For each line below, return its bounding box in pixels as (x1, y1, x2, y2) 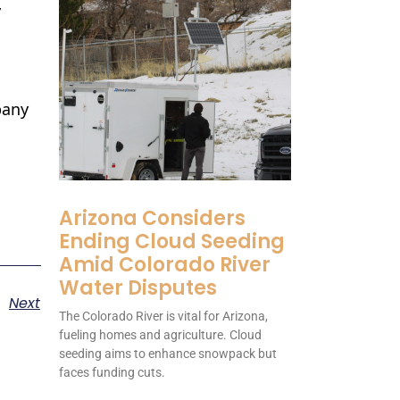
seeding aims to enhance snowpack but (59, 346, 277, 362)
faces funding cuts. (59, 365, 165, 380)
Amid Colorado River (59, 251, 271, 279)
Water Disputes (59, 274, 217, 303)
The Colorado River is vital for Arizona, (59, 309, 268, 324)
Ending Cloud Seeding (59, 228, 285, 256)
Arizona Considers (59, 204, 246, 233)
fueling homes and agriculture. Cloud (59, 328, 262, 343)
